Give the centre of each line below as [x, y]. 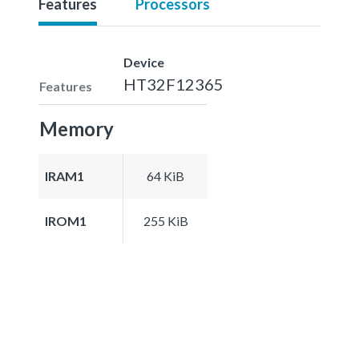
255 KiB [165, 220]
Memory [77, 128]
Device [144, 62]
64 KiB [165, 175]
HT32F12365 [173, 84]
